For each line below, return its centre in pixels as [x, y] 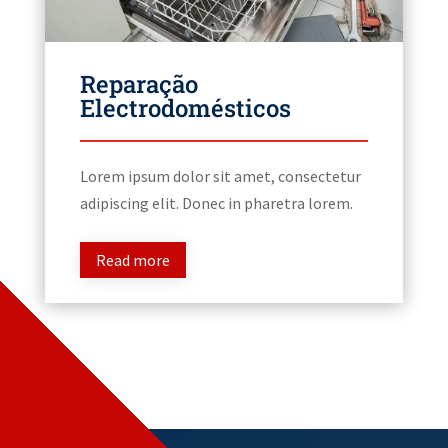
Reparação [138, 83]
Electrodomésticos [185, 107]
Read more [132, 259]
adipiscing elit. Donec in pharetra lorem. [216, 202]
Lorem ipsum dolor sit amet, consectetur [220, 175]
